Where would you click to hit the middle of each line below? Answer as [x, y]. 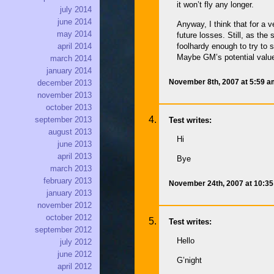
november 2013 [65, 95]
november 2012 [65, 206]
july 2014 [76, 10]
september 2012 [63, 230]
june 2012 [75, 254]
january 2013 [69, 193]
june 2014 [75, 22]
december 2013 [65, 83]
